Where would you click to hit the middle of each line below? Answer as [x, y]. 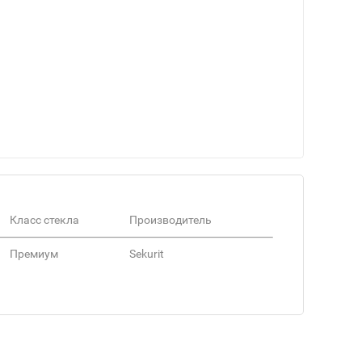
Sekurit [147, 254]
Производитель [170, 220]
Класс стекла [44, 220]
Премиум [34, 254]
